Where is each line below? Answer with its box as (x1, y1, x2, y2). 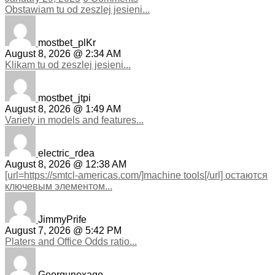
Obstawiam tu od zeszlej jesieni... (5, 4, 150, 15)
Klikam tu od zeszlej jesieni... (5, 60, 131, 71)
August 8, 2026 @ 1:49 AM (5, 104, 121, 115)
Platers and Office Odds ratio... (5, 236, 137, 247)
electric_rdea (38, 148, 95, 159)
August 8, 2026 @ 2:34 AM (5, 48, 121, 60)
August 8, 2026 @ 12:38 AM (5, 159, 126, 170)
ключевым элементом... (5, 181, 112, 192)
